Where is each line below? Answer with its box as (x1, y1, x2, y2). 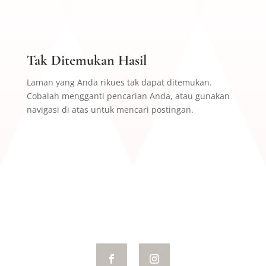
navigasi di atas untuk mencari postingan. (26, 103, 194, 115)
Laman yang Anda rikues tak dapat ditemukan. (26, 76, 212, 88)
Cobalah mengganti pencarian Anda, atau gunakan (26, 90, 230, 102)
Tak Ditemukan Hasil (26, 51, 147, 69)
